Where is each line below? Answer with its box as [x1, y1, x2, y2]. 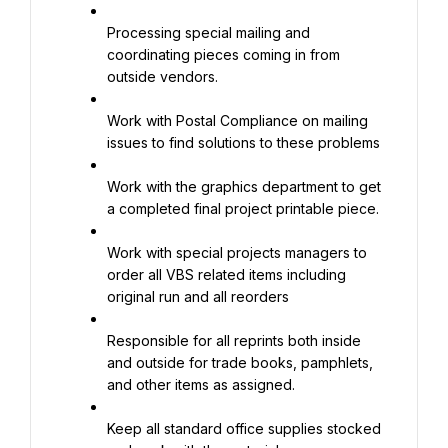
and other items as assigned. [107, 376, 295, 393]
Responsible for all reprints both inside [107, 332, 361, 349]
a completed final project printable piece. [107, 200, 379, 217]
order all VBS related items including [107, 266, 346, 283]
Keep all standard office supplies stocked [107, 420, 381, 437]
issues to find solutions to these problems [107, 134, 380, 151]
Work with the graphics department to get [107, 178, 381, 195]
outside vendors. [107, 68, 218, 85]
